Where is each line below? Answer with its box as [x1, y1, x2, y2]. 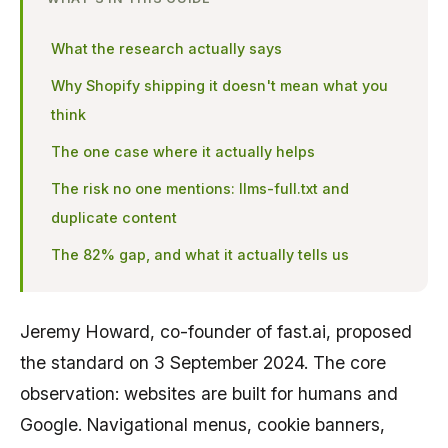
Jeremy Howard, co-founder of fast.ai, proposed [20, 320, 412, 342]
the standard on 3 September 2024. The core [20, 351, 386, 373]
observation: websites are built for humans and [20, 382, 398, 404]
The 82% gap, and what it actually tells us [51, 245, 349, 263]
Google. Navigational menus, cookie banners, [20, 413, 385, 435]
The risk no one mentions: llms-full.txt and [51, 179, 349, 197]
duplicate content [51, 208, 177, 226]
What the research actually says [51, 39, 282, 57]
